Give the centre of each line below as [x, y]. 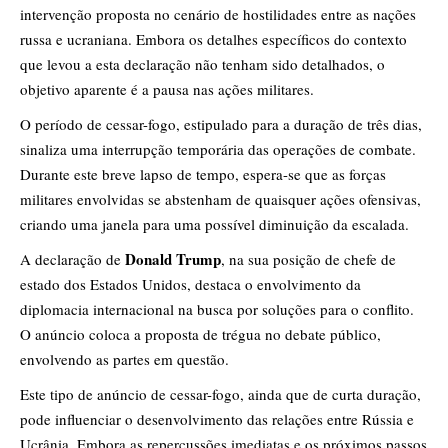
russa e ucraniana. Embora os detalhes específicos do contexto [213, 39]
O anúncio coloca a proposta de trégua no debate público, [200, 334]
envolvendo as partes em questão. [124, 359]
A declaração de [72, 259]
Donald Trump [173, 259]
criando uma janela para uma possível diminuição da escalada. [214, 224]
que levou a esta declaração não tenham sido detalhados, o [202, 64]
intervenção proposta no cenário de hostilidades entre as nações [218, 14]
